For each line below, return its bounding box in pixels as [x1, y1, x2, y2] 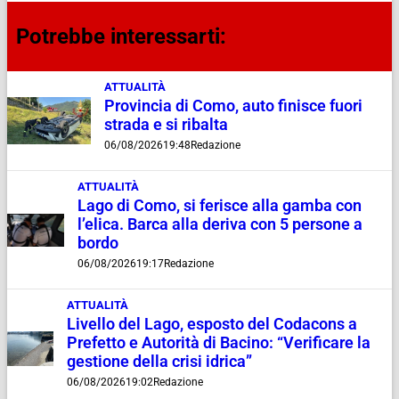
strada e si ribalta [103, 116, 228, 134]
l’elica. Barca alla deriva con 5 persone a [77, 216, 363, 234]
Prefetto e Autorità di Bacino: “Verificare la [67, 334, 371, 353]
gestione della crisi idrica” [67, 353, 253, 371]
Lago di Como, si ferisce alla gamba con [77, 197, 362, 216]
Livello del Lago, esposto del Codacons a [67, 315, 358, 334]
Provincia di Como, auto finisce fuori [103, 97, 362, 116]
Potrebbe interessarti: [16, 24, 226, 50]
